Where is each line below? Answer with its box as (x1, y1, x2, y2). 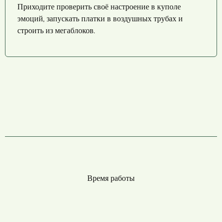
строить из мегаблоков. (17, 25, 95, 35)
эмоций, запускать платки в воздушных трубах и (17, 13, 183, 23)
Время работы (87, 173, 135, 183)
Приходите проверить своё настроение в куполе (17, 1, 181, 11)
